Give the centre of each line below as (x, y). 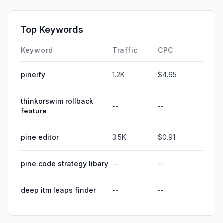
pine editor (40, 137)
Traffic (125, 50)
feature (34, 111)
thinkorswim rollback (57, 101)
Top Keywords (52, 29)
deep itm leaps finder (58, 190)
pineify (33, 74)
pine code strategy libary (64, 163)
